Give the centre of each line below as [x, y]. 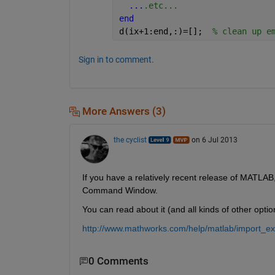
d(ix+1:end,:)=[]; [165, 31]
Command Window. [120, 191]
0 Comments [118, 261]
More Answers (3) [122, 111]
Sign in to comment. [116, 59]
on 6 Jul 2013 [214, 140]
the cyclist [130, 140]
